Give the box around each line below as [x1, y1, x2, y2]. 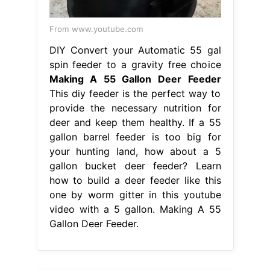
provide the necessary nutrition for [49, 102, 221, 115]
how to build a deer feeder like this [49, 174, 221, 187]
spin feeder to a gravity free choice [49, 58, 221, 71]
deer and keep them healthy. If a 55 [49, 116, 221, 129]
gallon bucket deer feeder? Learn [49, 160, 221, 172]
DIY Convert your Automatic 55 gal [49, 44, 221, 57]
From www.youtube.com [49, 24, 143, 34]
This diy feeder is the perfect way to [49, 87, 221, 100]
